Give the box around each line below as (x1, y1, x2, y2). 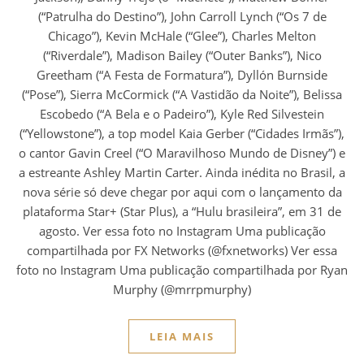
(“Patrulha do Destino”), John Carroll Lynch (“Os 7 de (37, 7, 327, 24)
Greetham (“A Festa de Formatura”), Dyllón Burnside (37, 66, 327, 83)
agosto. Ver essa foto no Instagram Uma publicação (38, 222, 326, 239)
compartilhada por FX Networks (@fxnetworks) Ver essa (27, 241, 337, 258)
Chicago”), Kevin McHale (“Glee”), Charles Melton (48, 27, 316, 44)
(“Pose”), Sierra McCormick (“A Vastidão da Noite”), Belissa (22, 85, 342, 102)
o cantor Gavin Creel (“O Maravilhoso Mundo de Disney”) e (19, 144, 345, 161)
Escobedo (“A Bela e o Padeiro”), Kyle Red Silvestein (40, 105, 324, 122)
